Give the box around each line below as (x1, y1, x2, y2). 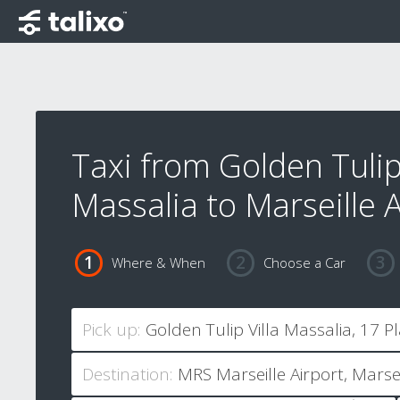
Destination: (82, 362, 172, 387)
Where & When (111, 254, 205, 272)
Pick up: (82, 318, 140, 342)
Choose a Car (262, 254, 346, 272)
